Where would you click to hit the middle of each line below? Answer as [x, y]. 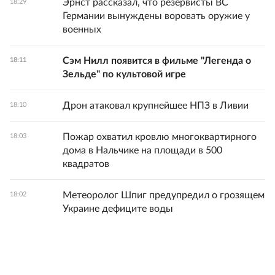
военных [82, 29]
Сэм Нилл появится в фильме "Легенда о [157, 61]
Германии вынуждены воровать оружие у [156, 16]
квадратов [86, 164]
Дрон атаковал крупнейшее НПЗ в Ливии [156, 106]
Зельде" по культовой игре [124, 74]
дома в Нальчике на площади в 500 [142, 150]
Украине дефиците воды [118, 209]
